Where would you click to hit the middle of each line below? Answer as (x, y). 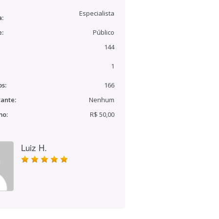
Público (104, 32)
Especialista (97, 13)
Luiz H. (34, 147)
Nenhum (102, 100)
